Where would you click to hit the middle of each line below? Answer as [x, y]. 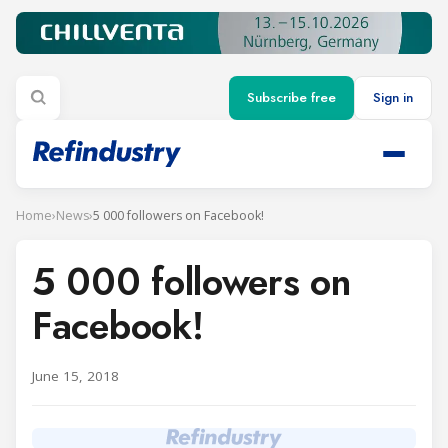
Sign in [393, 98]
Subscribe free [291, 98]
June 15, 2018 [75, 375]
